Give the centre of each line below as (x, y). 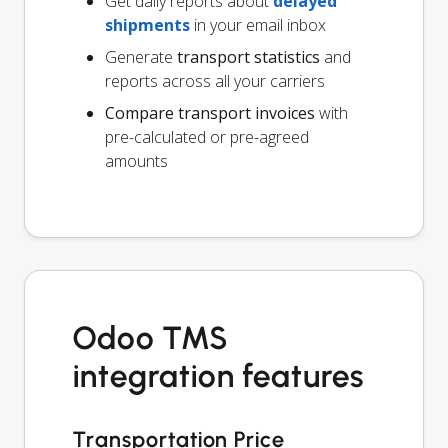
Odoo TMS (150, 337)
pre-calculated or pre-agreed (207, 136)
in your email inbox (258, 24)
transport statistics (248, 56)
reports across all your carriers (215, 80)
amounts (136, 160)
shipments (147, 24)
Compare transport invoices (210, 112)
